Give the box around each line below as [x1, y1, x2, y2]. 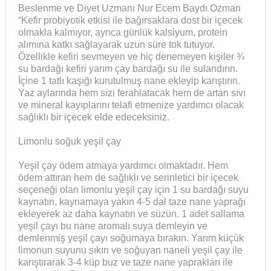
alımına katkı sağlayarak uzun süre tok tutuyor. [18, 39, 215, 50]
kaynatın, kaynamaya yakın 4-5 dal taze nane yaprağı [18, 197, 246, 207]
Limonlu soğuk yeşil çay [18, 136, 121, 147]
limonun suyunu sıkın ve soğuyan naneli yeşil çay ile [18, 245, 243, 256]
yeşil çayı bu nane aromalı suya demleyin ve [18, 221, 207, 232]
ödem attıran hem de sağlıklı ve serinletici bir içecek [18, 172, 238, 183]
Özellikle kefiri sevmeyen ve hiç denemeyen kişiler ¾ [18, 51, 244, 62]
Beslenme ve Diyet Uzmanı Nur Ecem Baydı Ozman [18, 3, 241, 14]
